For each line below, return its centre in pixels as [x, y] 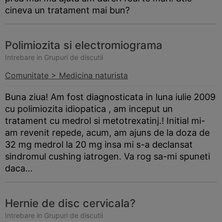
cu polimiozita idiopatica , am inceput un [89, 109]
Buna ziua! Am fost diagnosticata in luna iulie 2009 [110, 97]
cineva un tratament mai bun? [67, 10]
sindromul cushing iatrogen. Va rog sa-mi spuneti [108, 156]
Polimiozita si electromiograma [84, 45]
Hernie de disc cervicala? [70, 203]
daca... [19, 168]
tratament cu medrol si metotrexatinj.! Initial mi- [105, 121]
